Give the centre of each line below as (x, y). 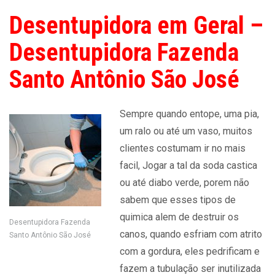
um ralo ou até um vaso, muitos (186, 131)
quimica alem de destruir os (179, 217)
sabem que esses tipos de (178, 200)
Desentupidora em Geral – (136, 25)
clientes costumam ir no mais (183, 148)
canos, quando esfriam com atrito (191, 234)
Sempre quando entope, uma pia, (189, 114)
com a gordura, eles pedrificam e (190, 251)
